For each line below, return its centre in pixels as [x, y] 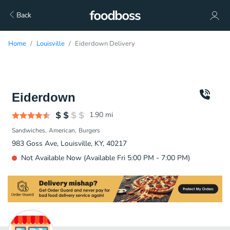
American [62, 130]
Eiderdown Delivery [105, 44]
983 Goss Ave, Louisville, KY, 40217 [69, 143]
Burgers [89, 130]
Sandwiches [28, 130]
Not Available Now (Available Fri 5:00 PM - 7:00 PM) [106, 158]
